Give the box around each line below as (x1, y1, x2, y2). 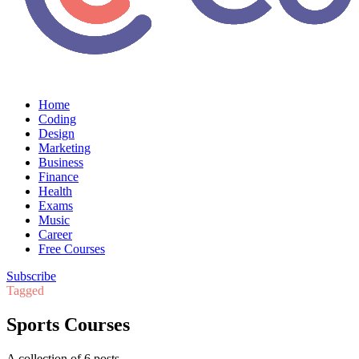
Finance (38, 170, 79, 184)
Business (38, 155, 83, 169)
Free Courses (38, 242, 105, 256)
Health (38, 184, 72, 198)
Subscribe (6, 269, 56, 283)
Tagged (6, 284, 44, 297)
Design (38, 127, 75, 140)
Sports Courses (6, 313, 130, 335)
